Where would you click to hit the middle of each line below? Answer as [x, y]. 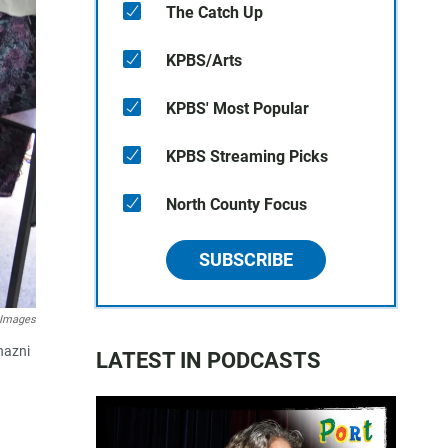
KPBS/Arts [204, 60]
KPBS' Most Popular [237, 108]
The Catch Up [214, 12]
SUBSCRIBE [246, 259]
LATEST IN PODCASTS [208, 360]
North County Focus [236, 204]
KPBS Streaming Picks [247, 156]
